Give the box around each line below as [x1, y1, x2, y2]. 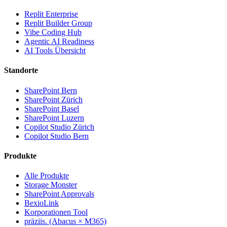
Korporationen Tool [24, 208, 88, 217]
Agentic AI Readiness [24, 36, 94, 46]
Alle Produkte [24, 171, 69, 180]
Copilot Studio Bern [24, 131, 89, 140]
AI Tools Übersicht [24, 46, 86, 55]
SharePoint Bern [24, 86, 77, 95]
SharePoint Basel [24, 104, 79, 113]
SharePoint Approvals [24, 190, 94, 199]
